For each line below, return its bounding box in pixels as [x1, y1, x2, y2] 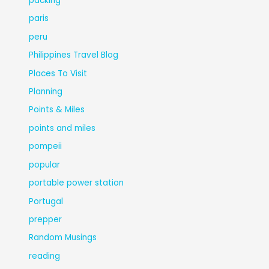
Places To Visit [29, 67, 88, 79]
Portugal [29, 195, 64, 207]
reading [29, 250, 61, 262]
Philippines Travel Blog [29, 49, 119, 61]
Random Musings [29, 232, 97, 244]
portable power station [29, 177, 124, 189]
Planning [29, 86, 63, 98]
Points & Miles [29, 104, 85, 116]
